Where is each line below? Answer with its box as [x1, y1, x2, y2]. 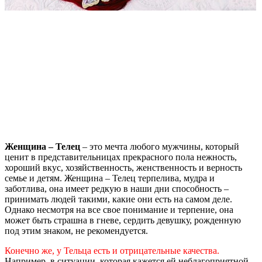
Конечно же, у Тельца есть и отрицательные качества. [5, 245, 219, 256]
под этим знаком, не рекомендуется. [5, 225, 148, 236]
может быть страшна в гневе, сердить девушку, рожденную [5, 215, 241, 225]
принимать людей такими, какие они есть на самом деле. [5, 194, 232, 204]
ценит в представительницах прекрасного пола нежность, [5, 151, 237, 162]
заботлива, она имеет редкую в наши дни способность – [5, 183, 229, 194]
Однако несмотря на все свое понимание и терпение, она [5, 204, 233, 215]
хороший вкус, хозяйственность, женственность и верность [5, 162, 242, 173]
